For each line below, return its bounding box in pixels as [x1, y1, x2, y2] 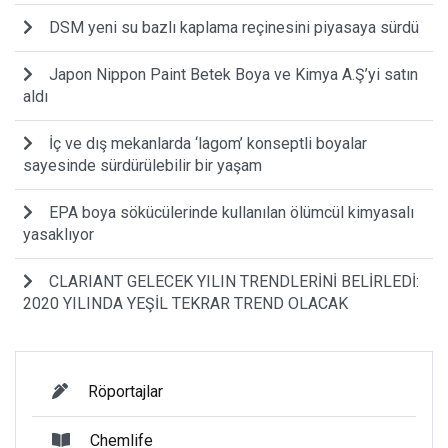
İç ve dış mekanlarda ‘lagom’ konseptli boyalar [49, 133, 367, 153]
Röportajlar [88, 381, 163, 401]
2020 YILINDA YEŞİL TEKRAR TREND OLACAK [23, 293, 348, 313]
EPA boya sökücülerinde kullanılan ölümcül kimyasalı [49, 202, 414, 222]
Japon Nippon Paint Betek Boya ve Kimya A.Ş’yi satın [49, 64, 418, 84]
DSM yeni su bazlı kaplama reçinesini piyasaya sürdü [49, 17, 419, 37]
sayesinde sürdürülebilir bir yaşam [23, 155, 262, 175]
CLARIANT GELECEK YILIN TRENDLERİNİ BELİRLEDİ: [49, 271, 419, 291]
